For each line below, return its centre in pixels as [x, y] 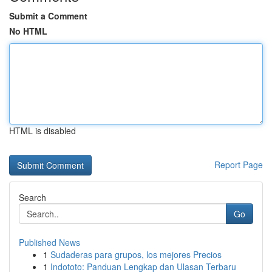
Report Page [239, 165]
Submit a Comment [48, 16]
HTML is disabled [42, 131]
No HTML [28, 31]
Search [32, 197]
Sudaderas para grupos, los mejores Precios [136, 254]
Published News [49, 242]
